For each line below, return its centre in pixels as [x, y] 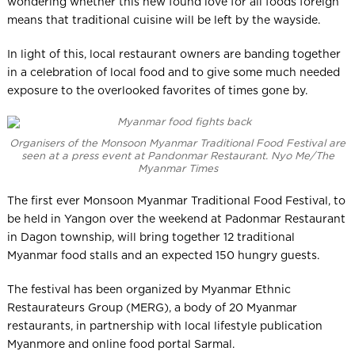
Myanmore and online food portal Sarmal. [120, 344]
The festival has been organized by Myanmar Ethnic [149, 290]
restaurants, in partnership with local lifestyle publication [164, 326]
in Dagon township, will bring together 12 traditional [151, 237]
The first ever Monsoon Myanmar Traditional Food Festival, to [176, 201]
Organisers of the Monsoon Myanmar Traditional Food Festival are [177, 143]
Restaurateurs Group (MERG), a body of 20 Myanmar [152, 308]
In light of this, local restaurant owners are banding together [174, 54]
